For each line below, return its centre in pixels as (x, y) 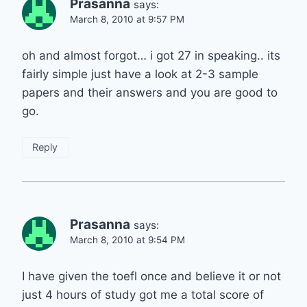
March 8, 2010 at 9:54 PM (127, 240)
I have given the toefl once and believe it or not (151, 277)
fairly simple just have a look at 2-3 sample (140, 74)
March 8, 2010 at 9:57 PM (127, 20)
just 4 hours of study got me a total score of (143, 295)
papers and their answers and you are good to (150, 93)
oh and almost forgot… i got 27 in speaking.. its (151, 56)
